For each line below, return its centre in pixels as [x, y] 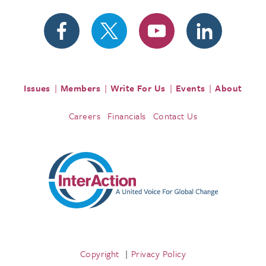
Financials [127, 116]
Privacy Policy [159, 253]
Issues [37, 88]
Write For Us [138, 88]
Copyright [99, 253]
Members [80, 88]
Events [190, 88]
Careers [84, 116]
